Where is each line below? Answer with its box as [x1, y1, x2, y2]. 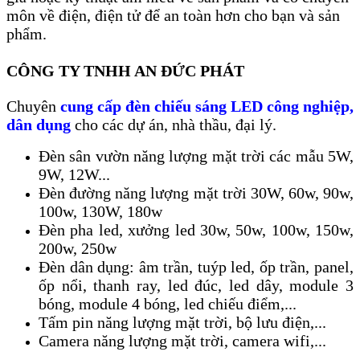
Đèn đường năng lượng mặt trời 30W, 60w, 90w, [39, 183, 354, 202]
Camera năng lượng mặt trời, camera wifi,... [39, 331, 326, 350]
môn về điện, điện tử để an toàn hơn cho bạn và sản [6, 6, 340, 25]
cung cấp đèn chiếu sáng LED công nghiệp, [56, 96, 354, 115]
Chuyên [6, 96, 56, 115]
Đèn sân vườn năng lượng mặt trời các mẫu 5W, [39, 146, 354, 165]
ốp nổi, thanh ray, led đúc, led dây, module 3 [39, 276, 354, 294]
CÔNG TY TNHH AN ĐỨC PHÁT [6, 61, 244, 80]
